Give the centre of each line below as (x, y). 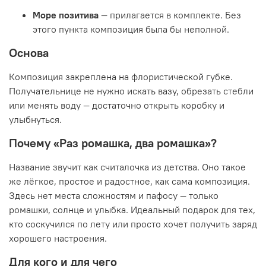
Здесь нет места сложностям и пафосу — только (114, 195)
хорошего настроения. (58, 238)
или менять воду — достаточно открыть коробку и (117, 105)
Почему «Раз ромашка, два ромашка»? (113, 142)
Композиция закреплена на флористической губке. (121, 76)
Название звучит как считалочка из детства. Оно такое (127, 167)
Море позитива (66, 15)
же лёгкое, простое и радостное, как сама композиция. (129, 181)
